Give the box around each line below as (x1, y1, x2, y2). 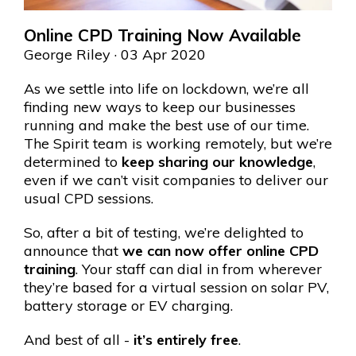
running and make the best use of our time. (24, 115, 309, 134)
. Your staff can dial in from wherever (75, 259, 322, 278)
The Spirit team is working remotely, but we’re (24, 133, 332, 153)
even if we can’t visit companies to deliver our (24, 170, 328, 189)
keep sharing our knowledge (122, 152, 313, 171)
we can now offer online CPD (122, 241, 319, 260)
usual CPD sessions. (24, 188, 153, 207)
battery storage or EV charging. (24, 296, 233, 315)
